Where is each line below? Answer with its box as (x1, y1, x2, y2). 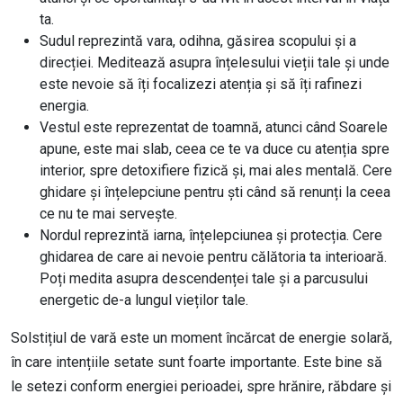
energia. (40, 97, 89, 115)
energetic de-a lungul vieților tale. (40, 291, 248, 309)
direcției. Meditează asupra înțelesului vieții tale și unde (40, 54, 390, 72)
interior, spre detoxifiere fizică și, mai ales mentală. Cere (40, 162, 392, 180)
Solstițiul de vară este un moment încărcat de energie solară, (11, 329, 392, 347)
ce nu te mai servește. (40, 205, 177, 223)
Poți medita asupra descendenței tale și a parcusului (40, 270, 368, 288)
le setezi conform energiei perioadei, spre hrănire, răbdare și (11, 378, 391, 396)
